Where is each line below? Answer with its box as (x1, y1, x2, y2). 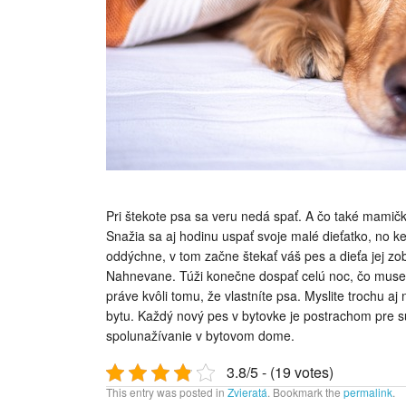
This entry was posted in (106, 384, 227, 401)
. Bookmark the (267, 384, 343, 401)
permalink (343, 384, 392, 401)
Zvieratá (227, 384, 267, 401)
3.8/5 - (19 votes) (226, 362, 333, 383)
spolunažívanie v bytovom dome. (106, 326, 295, 345)
